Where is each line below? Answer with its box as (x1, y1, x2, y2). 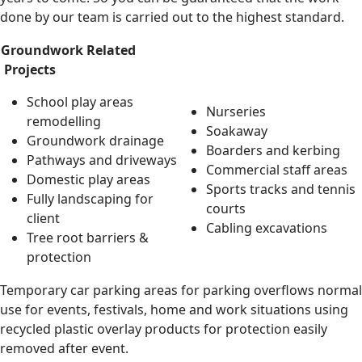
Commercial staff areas (206, 160, 347, 179)
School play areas (27, 92, 133, 111)
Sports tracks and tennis (206, 179, 356, 198)
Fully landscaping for (27, 189, 154, 208)
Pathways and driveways (27, 150, 177, 169)
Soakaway (206, 121, 267, 140)
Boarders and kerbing (206, 141, 340, 159)
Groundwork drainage (27, 131, 164, 149)
